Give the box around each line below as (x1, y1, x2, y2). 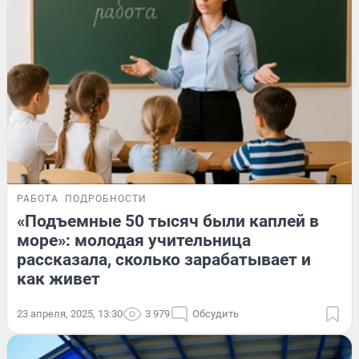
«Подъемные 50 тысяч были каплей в (17, 211, 319, 231)
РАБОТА (17, 192, 58, 204)
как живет (17, 268, 100, 288)
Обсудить (192, 307, 239, 320)
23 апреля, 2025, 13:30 (17, 307, 123, 320)
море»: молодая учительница (17, 230, 251, 250)
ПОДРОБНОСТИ (65, 192, 147, 204)
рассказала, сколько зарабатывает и (17, 249, 311, 269)
